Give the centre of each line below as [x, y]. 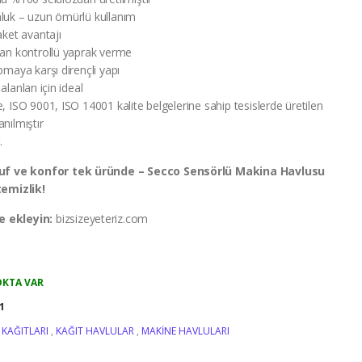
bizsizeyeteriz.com [101, 219]
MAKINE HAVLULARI [186, 331]
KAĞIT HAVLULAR [95, 331]
